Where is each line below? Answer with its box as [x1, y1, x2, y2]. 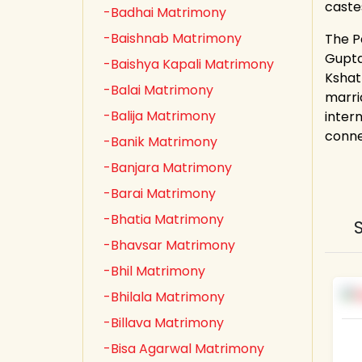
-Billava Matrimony [103, 314, 224, 332]
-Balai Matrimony [103, 81, 213, 99]
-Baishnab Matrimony [103, 29, 242, 48]
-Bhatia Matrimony [103, 210, 224, 229]
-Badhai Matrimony [103, 3, 226, 22]
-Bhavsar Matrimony [103, 236, 235, 255]
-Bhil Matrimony [103, 262, 205, 280]
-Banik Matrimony [103, 133, 217, 151]
